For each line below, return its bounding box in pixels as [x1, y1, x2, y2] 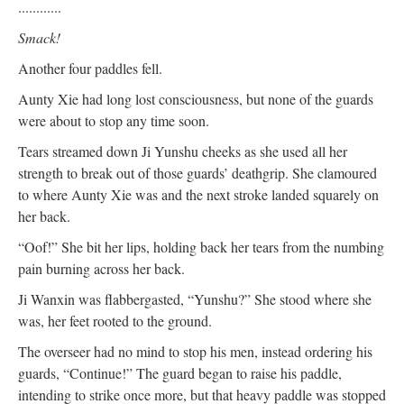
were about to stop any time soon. [18, 110, 209, 130]
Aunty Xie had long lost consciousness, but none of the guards [18, 88, 373, 108]
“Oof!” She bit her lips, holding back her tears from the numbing [18, 236, 384, 256]
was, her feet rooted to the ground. [18, 310, 212, 330]
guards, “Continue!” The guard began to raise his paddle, [18, 363, 342, 382]
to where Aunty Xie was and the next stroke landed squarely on [18, 184, 379, 204]
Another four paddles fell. [18, 58, 162, 78]
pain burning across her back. [18, 258, 185, 278]
